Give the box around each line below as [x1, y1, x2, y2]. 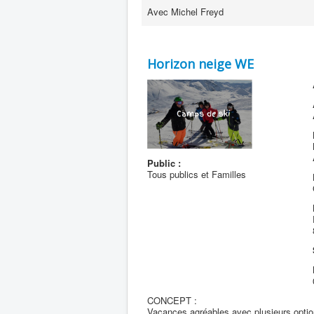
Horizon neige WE [147, 55, 254, 72]
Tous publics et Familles [147, 168, 246, 181]
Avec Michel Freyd [147, 5, 224, 18]
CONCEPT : [147, 294, 197, 307]
